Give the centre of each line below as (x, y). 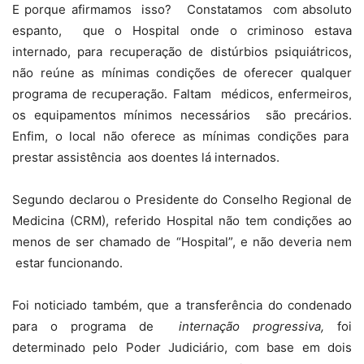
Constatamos (227, 10)
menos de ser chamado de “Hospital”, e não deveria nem (182, 242)
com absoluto (312, 10)
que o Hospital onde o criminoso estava (217, 31)
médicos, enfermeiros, (286, 94)
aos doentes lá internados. (204, 158)
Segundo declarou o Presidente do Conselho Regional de (182, 200)
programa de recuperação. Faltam (114, 94)
